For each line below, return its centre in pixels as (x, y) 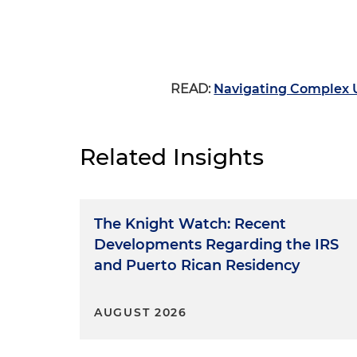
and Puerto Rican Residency (197, 265)
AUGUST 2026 (141, 312)
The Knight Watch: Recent (190, 224)
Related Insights (172, 157)
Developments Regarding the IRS (216, 245)
